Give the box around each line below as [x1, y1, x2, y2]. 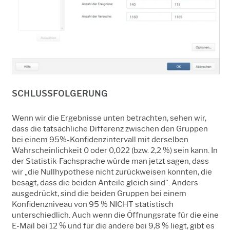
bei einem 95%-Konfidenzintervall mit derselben [12, 135, 188, 144]
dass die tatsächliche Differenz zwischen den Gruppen [12, 124, 208, 133]
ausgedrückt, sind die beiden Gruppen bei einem [12, 188, 186, 198]
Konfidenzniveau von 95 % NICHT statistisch [12, 199, 174, 209]
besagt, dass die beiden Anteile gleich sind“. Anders [12, 178, 198, 187]
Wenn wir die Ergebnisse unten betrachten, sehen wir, [12, 113, 206, 123]
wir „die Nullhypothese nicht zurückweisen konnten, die [12, 167, 212, 177]
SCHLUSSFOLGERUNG [12, 88, 108, 99]
